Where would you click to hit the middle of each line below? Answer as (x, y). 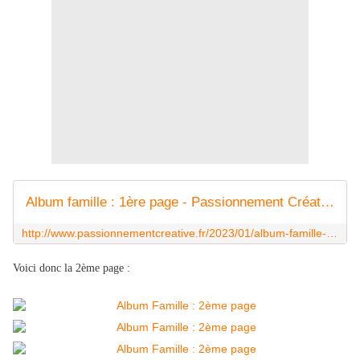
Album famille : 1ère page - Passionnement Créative (327, 202)
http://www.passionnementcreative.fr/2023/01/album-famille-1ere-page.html (332, 233)
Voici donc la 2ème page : (72, 268)
